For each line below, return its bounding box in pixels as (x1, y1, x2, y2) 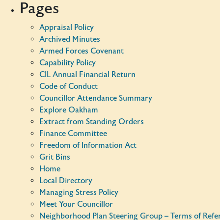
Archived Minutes (39, 34, 100, 44)
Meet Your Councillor (39, 199, 113, 209)
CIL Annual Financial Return (39, 70, 136, 80)
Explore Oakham (39, 105, 98, 115)
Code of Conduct (39, 82, 98, 91)
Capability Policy (39, 58, 96, 68)
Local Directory (39, 176, 92, 186)
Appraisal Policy (39, 23, 94, 32)
